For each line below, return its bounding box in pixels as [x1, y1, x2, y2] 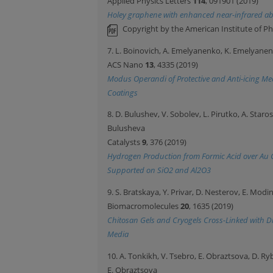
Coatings [107, 87, 138, 98]
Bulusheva [107, 122, 145, 134]
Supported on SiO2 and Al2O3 [107, 165, 211, 176]
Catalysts [107, 136, 142, 148]
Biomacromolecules [107, 200, 180, 212]
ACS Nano [107, 58, 145, 70]
